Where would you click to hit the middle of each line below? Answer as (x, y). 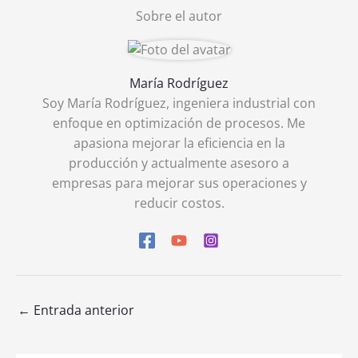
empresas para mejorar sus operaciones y (179, 183)
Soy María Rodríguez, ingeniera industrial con (179, 103)
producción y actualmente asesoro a (179, 163)
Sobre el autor (179, 16)
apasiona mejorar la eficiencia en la (179, 143)
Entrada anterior (82, 310)
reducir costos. (179, 203)
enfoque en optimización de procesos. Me (179, 123)
